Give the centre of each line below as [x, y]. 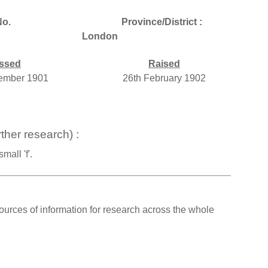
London [100, 36]
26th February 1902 [164, 78]
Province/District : [162, 22]
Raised [164, 63]
